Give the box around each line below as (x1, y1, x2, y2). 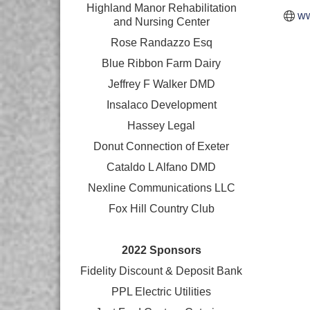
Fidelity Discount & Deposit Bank (80, 265, 243, 277)
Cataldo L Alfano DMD (107, 161, 217, 173)
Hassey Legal (127, 120, 196, 131)
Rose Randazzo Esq (110, 37, 212, 48)
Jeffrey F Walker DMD (107, 78, 215, 90)
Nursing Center (134, 16, 210, 28)
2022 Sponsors (121, 244, 201, 256)
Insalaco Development (106, 99, 217, 111)
